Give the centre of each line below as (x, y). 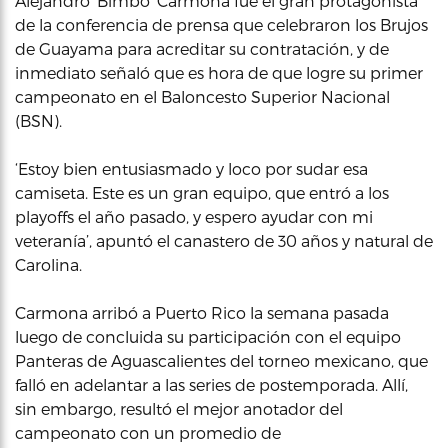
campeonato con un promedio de (148, 432)
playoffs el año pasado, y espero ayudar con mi (194, 216)
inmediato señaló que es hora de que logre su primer (219, 72)
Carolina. (48, 264)
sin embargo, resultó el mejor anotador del (179, 408)
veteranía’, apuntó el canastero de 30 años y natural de (224, 240)
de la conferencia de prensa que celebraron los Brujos (221, 24)
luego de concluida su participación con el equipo (208, 336)
